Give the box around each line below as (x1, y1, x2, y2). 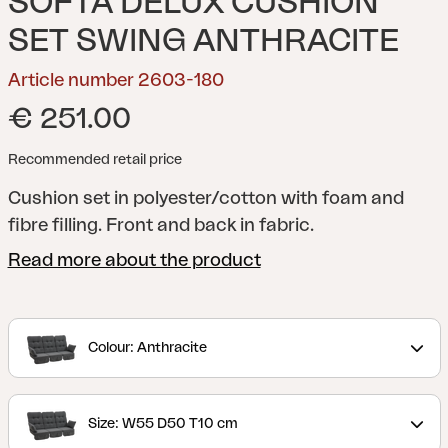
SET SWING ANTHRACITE (7, 25, 399, 57)
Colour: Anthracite (87, 341, 207, 355)
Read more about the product (7, 251, 261, 269)
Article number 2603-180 (7, 71, 224, 89)
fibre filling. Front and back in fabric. (7, 216, 314, 234)
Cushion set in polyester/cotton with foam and (7, 189, 404, 207)
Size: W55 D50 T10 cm (87, 417, 238, 431)
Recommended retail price (7, 153, 182, 167)
